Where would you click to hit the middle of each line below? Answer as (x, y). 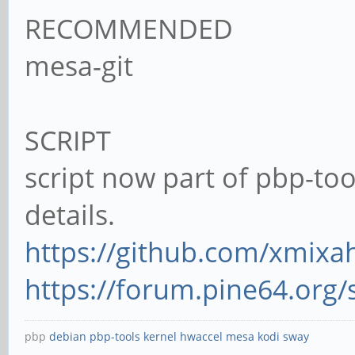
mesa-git (79, 66)
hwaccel (201, 336)
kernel (160, 336)
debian (68, 336)
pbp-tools (115, 336)
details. (70, 215)
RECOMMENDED (129, 29)
